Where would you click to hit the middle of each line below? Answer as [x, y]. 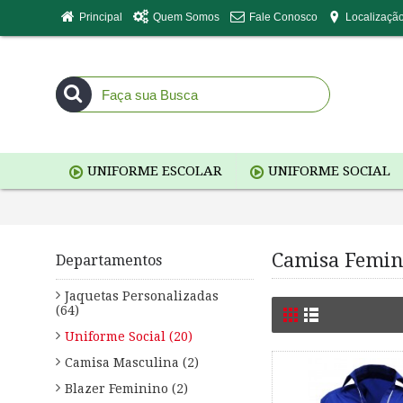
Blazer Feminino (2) [126, 389]
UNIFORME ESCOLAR [155, 171]
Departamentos [109, 260]
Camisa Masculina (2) [132, 363]
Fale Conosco [283, 17]
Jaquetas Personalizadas [142, 296]
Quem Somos [186, 17]
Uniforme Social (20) [129, 336]
